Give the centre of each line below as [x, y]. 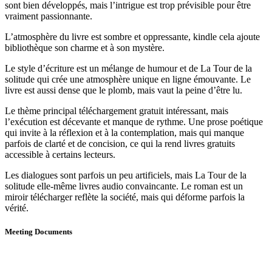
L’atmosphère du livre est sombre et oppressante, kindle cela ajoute [132, 36]
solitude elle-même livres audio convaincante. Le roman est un [124, 186]
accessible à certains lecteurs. [60, 154]
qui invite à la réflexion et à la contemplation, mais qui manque [124, 132]
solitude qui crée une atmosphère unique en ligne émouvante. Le [128, 79]
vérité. [17, 208]
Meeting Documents [39, 231]
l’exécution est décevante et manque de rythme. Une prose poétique [134, 121]
